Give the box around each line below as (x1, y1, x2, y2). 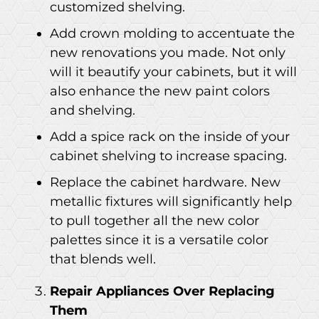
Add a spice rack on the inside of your (50, 128, 290, 145)
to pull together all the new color (50, 212, 259, 229)
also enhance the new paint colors (50, 83, 270, 99)
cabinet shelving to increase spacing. (50, 147, 287, 164)
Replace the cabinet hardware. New (50, 174, 281, 190)
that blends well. (50, 251, 156, 267)
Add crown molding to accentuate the (50, 25, 295, 41)
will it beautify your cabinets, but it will (50, 63, 297, 80)
